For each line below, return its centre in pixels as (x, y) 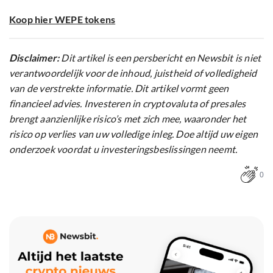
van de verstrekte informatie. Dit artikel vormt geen (119, 88)
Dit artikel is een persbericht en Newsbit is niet (160, 57)
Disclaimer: (34, 57)
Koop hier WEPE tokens (62, 19)
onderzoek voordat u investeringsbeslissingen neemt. (123, 149)
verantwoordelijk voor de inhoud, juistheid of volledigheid (133, 73)
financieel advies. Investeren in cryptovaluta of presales (128, 103)
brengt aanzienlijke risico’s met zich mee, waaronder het (128, 118)
